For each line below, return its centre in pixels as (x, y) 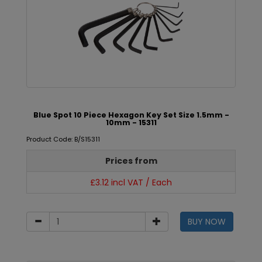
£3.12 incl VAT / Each (131, 182)
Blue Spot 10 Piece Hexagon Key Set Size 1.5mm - (131, 115)
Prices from (131, 161)
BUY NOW (206, 222)
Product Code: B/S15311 (63, 139)
